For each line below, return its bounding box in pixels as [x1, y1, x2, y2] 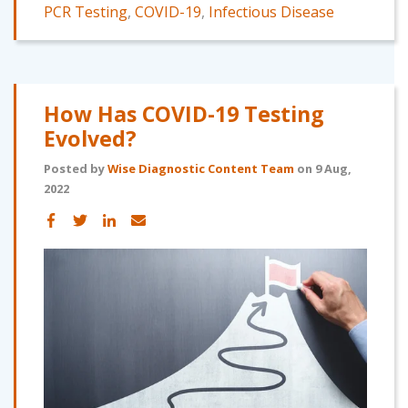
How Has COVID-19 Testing [44, 98, 324, 128]
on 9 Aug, [294, 159, 352, 177]
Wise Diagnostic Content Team [107, 159, 294, 177]
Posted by [44, 159, 107, 177]
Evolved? [44, 123, 137, 153]
